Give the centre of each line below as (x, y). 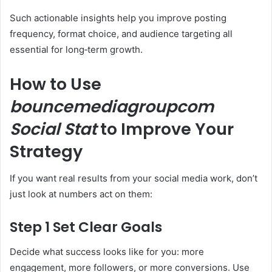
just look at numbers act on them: (81, 194)
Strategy (46, 151)
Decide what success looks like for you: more (107, 251)
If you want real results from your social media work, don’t (134, 178)
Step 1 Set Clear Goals (86, 227)
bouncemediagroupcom (112, 106)
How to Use (56, 84)
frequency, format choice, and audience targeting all (121, 33)
